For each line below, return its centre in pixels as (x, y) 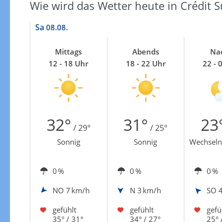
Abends (145, 51)
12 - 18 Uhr (68, 63)
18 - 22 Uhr (145, 63)
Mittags (68, 51)
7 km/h (78, 190)
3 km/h (149, 190)
